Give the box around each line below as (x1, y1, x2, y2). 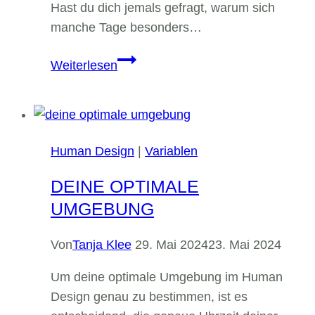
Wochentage (117, 91, 188, 105)
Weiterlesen (51, 58, 117, 72)
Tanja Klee (72, 238, 131, 252)
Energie (117, 51, 160, 66)
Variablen (145, 143, 198, 158)
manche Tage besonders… (51, 20, 202, 34)
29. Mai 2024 (135, 238, 208, 252)
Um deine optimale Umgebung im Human (51, 270, 283, 285)
